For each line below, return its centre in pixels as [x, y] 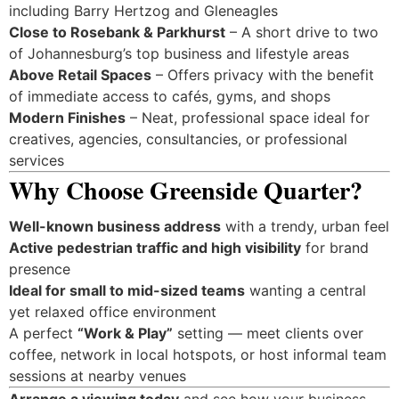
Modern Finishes [67, 117]
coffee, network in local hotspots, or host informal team [197, 355]
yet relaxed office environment [112, 312]
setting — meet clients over [268, 334]
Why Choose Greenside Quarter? [185, 190]
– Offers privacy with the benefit [262, 74]
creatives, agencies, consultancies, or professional [178, 138]
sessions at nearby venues [97, 376]
